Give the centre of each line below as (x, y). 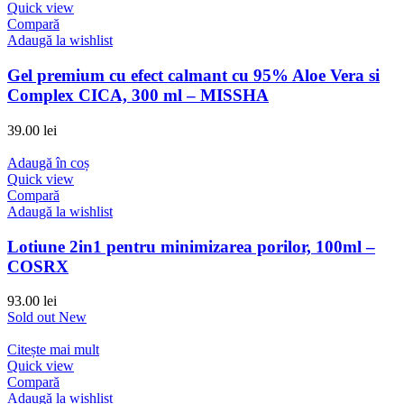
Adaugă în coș (48, 162)
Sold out (31, 317)
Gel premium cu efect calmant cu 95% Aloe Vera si (193, 76)
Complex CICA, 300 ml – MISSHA (138, 96)
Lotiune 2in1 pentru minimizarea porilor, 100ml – (191, 246)
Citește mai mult (53, 350)
